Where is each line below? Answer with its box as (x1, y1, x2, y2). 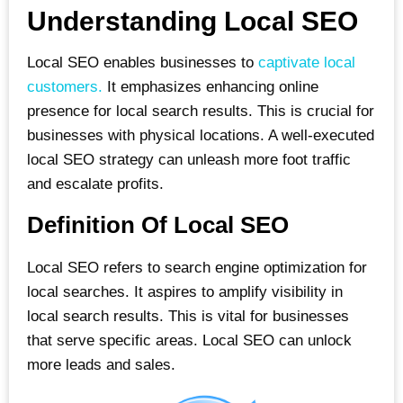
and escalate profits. (27, 175, 164, 193)
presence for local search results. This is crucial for (27, 102, 374, 120)
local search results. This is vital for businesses (27, 308, 349, 326)
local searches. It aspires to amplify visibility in (27, 283, 343, 301)
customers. (27, 77, 103, 95)
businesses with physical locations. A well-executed (27, 126, 374, 144)
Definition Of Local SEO (27, 211, 289, 239)
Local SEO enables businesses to (27, 53, 254, 71)
